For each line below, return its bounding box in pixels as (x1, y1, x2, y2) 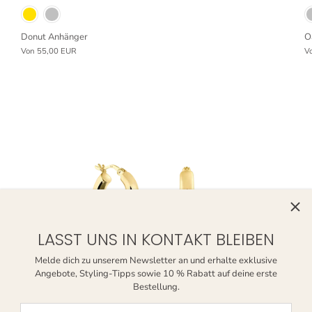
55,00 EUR (36, 46, 77, 57)
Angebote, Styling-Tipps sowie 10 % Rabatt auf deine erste (35, 267, 277, 280)
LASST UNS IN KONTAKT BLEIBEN (38, 227, 274, 251)
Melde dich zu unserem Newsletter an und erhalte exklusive (35, 253, 277, 267)
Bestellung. (132, 280, 180, 293)
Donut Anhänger (20, 31, 88, 44)
